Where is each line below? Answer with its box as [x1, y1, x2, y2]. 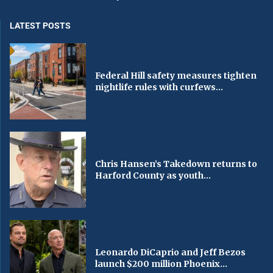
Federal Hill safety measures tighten [95, 69, 257, 81]
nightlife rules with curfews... [95, 81, 224, 93]
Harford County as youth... [95, 169, 211, 181]
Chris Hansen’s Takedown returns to [95, 158, 258, 169]
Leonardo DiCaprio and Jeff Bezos [95, 246, 246, 258]
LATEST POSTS [10, 21, 71, 31]
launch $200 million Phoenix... [95, 258, 228, 269]
